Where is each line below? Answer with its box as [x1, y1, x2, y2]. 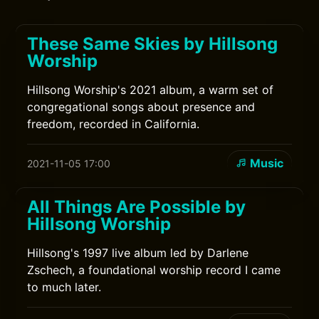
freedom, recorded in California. [27, 117, 200, 131]
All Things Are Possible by [27, 197, 246, 217]
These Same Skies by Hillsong [27, 33, 278, 54]
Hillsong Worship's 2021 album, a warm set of [27, 83, 274, 97]
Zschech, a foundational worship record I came [27, 263, 281, 277]
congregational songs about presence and [27, 100, 256, 114]
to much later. [27, 280, 102, 294]
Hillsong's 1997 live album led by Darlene [27, 246, 249, 260]
